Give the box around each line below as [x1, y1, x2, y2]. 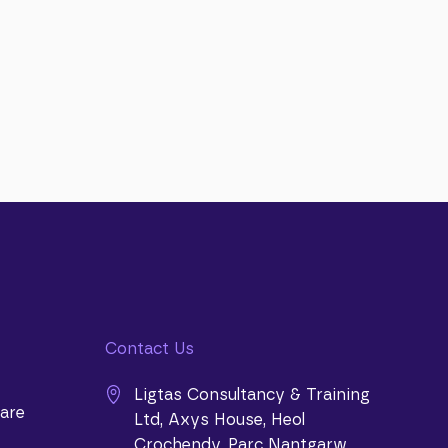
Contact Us [104, 341, 194, 357]
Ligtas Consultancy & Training [133, 387, 370, 403]
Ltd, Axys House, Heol [133, 412, 305, 428]
